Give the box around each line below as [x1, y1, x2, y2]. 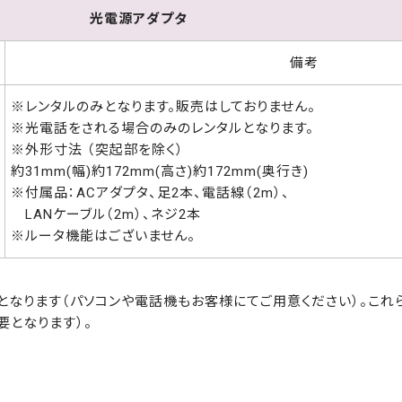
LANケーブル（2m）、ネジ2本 [11, 206, 201, 223]
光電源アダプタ [89, 11, 188, 28]
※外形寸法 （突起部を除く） [11, 142, 184, 159]
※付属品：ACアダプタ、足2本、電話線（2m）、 [11, 185, 290, 202]
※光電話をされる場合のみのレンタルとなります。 [11, 120, 314, 137]
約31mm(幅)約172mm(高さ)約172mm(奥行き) [11, 163, 309, 180]
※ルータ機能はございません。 [11, 228, 196, 245]
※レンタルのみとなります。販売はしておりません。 [11, 99, 316, 116]
